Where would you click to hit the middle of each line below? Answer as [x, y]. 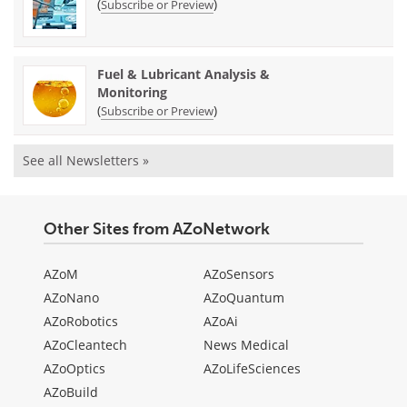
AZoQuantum [244, 298]
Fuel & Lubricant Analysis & [184, 74]
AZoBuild [71, 392]
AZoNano [71, 298]
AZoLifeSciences [252, 369]
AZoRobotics [81, 322]
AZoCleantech [85, 345]
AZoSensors [239, 274]
